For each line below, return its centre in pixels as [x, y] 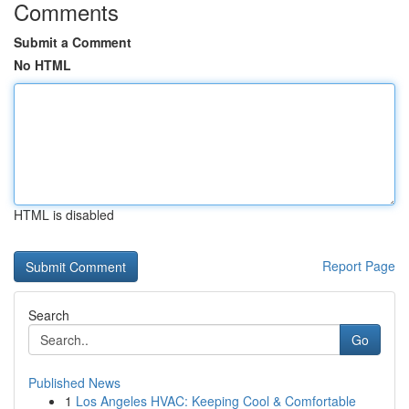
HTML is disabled [64, 215]
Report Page [359, 266]
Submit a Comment [73, 42]
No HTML [42, 65]
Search [49, 315]
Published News [74, 383]
